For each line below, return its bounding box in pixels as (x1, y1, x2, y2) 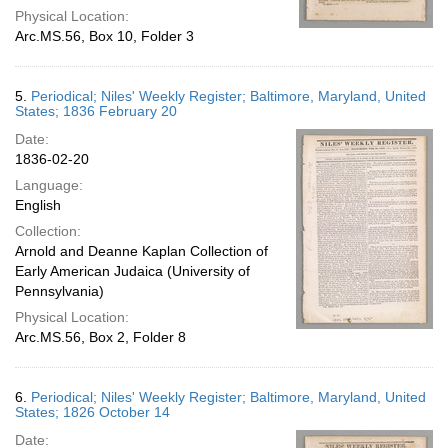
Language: (15, 177, 83, 193)
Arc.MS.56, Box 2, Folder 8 (15, 329, 186, 345)
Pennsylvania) (15, 283, 104, 299)
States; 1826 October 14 (15, 404, 170, 420)
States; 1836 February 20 (15, 103, 177, 119)
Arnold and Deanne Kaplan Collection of (15, 243, 268, 259)
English (15, 197, 61, 213)
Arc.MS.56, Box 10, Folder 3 (15, 28, 194, 44)
